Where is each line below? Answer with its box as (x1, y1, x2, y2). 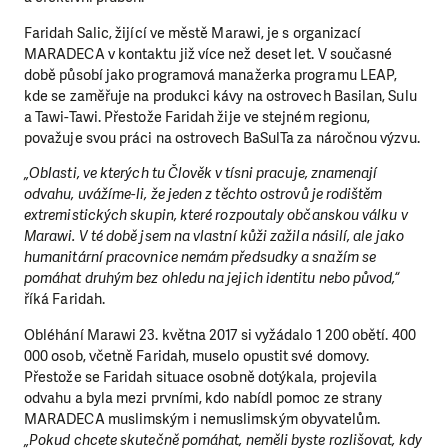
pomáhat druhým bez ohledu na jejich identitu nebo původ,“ (24, 268, 400, 289)
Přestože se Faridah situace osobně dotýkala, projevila (24, 366, 378, 387)
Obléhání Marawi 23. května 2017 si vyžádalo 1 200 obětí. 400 (24, 324, 416, 345)
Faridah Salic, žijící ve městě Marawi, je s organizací (24, 22, 362, 43)
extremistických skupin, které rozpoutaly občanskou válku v (24, 205, 408, 226)
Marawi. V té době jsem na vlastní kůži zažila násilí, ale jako (24, 226, 404, 247)
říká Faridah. (24, 289, 106, 310)
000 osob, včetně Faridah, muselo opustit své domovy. (24, 345, 370, 366)
